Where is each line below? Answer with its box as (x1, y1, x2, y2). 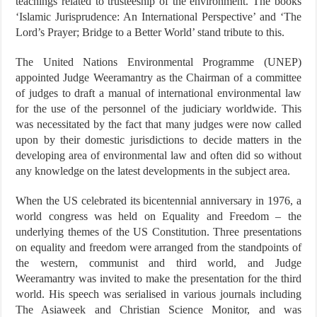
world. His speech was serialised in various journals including (16, 288, 301, 301)
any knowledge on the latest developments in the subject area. (16, 165, 291, 178)
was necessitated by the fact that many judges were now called (16, 118, 301, 131)
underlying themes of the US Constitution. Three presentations (16, 226, 301, 238)
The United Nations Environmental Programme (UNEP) (16, 56, 301, 69)
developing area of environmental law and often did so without (16, 149, 301, 162)
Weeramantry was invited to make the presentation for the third (16, 272, 301, 285)
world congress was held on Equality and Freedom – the (16, 210, 301, 223)
